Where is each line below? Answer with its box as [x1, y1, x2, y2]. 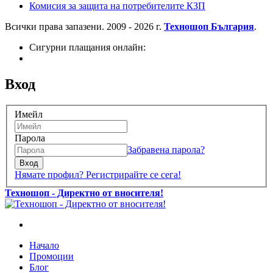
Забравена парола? [127, 144, 205, 155]
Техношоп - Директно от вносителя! [5, 188, 163, 199]
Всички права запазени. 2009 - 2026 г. [5, 21, 161, 32]
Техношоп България [164, 21, 254, 32]
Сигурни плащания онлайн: [29, 41, 146, 52]
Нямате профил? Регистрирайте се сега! [15, 169, 181, 180]
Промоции [29, 251, 74, 262]
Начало [29, 240, 59, 251]
